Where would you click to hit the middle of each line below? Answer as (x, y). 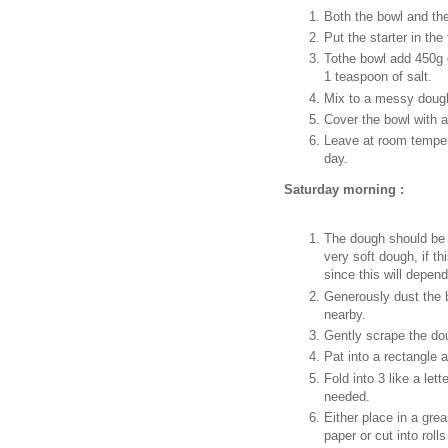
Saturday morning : (344, 190)
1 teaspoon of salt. (378, 77)
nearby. (345, 314)
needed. (347, 396)
